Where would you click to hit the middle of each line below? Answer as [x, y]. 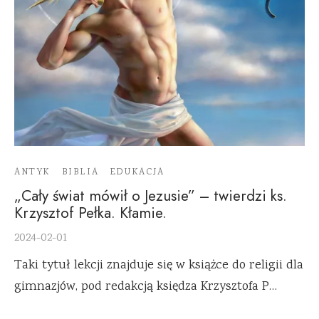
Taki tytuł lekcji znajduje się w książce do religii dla [159, 266]
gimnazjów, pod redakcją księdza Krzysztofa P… [146, 287]
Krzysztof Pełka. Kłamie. [90, 213]
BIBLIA [80, 173]
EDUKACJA [137, 173]
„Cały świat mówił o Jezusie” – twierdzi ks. [151, 196]
